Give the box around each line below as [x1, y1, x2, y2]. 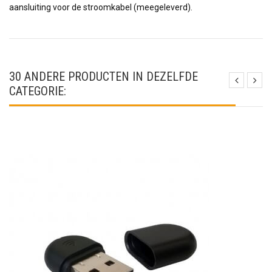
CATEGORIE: [9, 83, 66, 98]
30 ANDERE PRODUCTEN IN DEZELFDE [9, 69, 198, 84]
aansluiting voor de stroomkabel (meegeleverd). [9, 2, 192, 12]
